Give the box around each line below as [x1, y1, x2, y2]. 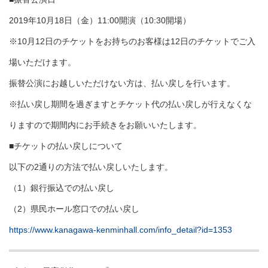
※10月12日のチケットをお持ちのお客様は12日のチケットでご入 [9, 36, 255, 47]
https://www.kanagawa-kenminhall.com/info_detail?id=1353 [9, 225, 232, 235]
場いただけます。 [9, 57, 76, 68]
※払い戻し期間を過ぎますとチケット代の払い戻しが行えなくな [9, 99, 252, 109]
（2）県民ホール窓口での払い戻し [9, 204, 139, 214]
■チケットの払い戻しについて [9, 141, 123, 151]
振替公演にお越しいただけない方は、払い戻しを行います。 [9, 78, 235, 89]
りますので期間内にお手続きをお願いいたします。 [9, 120, 202, 130]
